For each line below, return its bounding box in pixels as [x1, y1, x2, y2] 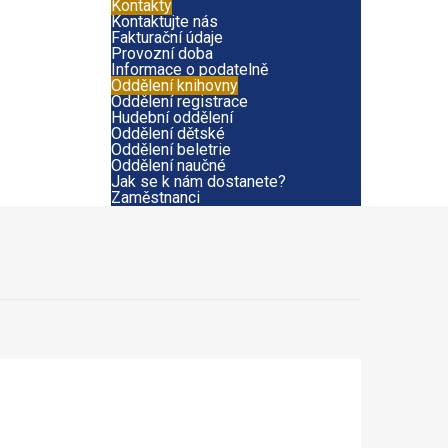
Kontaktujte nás [111, 12, 218, 31]
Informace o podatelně [111, 60, 268, 79]
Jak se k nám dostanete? [111, 172, 286, 191]
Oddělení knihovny [111, 76, 238, 95]
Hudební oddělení [111, 108, 233, 127]
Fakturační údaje [111, 28, 223, 47]
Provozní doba [111, 44, 213, 63]
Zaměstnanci [111, 188, 200, 207]
